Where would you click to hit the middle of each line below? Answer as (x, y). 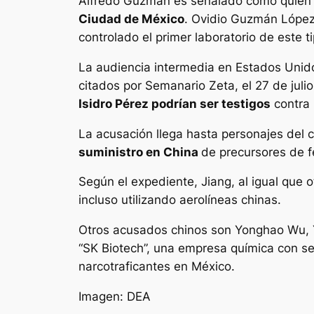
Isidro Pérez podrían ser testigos (175, 103)
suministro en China (140, 152)
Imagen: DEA (115, 297)
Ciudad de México (131, 19)
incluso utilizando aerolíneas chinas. (180, 200)
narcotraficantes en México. (157, 267)
